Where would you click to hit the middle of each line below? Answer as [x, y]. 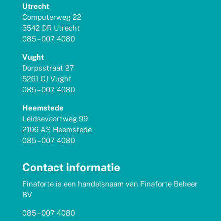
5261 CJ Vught [47, 78]
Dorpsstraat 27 [48, 68]
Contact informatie [71, 167]
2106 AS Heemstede [57, 129]
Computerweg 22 [52, 17]
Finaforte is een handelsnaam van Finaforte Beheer [110, 184]
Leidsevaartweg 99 [55, 118]
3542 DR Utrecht [51, 28]
